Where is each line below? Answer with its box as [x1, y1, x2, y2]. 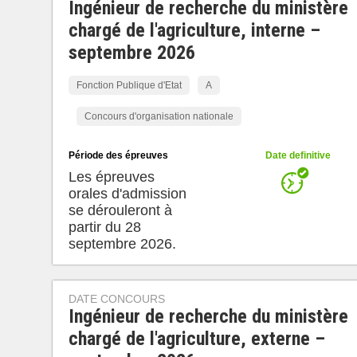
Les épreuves [68, 169, 155, 185]
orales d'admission [68, 186, 186, 202]
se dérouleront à [68, 202, 172, 218]
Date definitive [265, 150, 331, 161]
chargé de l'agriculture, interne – [68, 19, 320, 41]
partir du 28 [68, 219, 141, 235]
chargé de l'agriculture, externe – [68, 328, 325, 350]
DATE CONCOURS [68, 292, 165, 305]
